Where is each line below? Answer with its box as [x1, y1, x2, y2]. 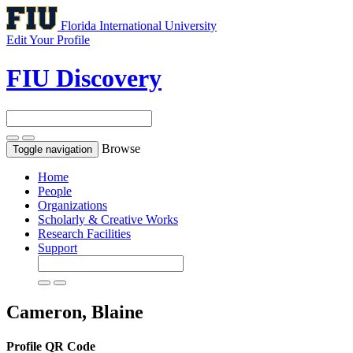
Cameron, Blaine [6, 301, 143, 322]
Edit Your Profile [6, 33, 90, 46]
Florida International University [61, 19, 217, 32]
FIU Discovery [6, 64, 162, 93]
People [38, 184, 72, 198]
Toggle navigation [13, 143, 92, 155]
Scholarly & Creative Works [38, 212, 178, 226]
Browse [102, 141, 140, 155]
